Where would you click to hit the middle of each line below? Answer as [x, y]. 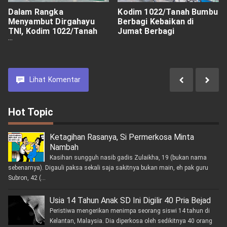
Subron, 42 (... [27, 178]
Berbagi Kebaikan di [156, 22]
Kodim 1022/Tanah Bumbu [168, 12]
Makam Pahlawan [42, 51]
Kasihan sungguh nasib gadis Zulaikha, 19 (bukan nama [128, 158]
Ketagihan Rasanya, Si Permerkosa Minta [122, 137]
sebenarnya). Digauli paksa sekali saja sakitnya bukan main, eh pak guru [108, 168]
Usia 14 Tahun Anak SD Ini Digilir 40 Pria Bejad [130, 201]
